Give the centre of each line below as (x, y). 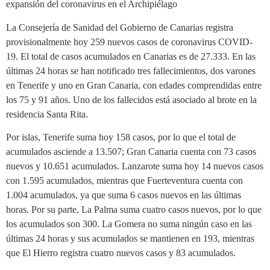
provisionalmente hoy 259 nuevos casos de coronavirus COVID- (129, 42)
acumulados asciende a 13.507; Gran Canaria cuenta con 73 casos (131, 152)
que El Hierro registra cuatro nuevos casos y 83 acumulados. (121, 253)
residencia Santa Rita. (47, 114)
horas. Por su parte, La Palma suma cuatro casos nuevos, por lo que (134, 210)
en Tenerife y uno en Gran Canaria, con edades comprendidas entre (134, 85)
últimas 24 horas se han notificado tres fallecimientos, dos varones (131, 71)
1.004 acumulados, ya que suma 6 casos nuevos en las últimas (124, 195)
